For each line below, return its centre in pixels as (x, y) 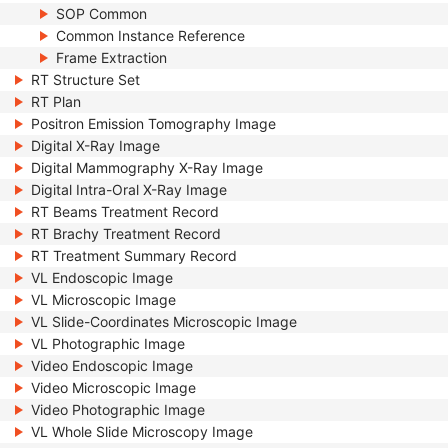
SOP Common (101, 13)
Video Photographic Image (118, 409)
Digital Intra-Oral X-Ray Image (129, 189)
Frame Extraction (111, 57)
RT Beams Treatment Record (125, 211)
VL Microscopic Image (103, 299)
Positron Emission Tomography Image (153, 123)
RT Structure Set (85, 79)
